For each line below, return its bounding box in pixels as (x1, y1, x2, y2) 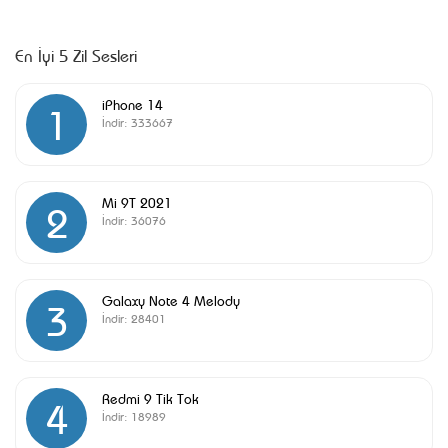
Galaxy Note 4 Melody (102, 290, 240, 309)
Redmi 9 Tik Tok (102, 388, 199, 407)
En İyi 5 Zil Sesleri (15, 43, 137, 66)
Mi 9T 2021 (102, 192, 172, 211)
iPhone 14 (102, 94, 163, 113)
